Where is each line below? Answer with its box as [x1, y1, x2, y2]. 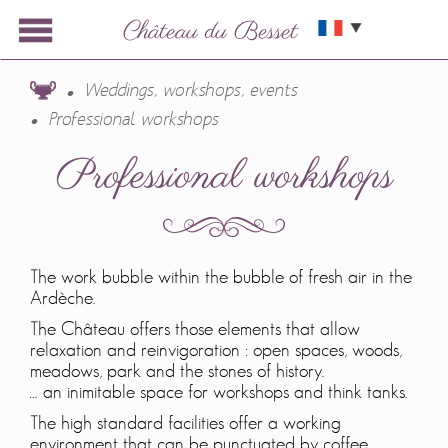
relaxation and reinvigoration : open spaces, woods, [30, 341, 402, 360]
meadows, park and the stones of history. [30, 362, 324, 381]
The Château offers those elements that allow [30, 320, 360, 339]
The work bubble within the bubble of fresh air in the [30, 268, 412, 287]
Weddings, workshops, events [85, 82, 298, 100]
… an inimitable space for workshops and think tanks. [30, 383, 407, 402]
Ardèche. [30, 289, 95, 308]
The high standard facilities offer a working [30, 414, 341, 433]
